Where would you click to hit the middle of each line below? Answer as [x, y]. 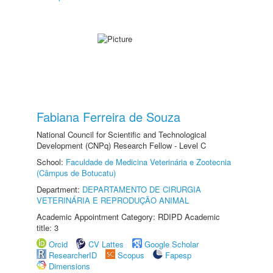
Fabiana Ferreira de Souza [108, 117]
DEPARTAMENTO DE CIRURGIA [142, 189]
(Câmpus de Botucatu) [76, 173]
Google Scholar [172, 244]
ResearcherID [74, 255]
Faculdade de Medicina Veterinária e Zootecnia [148, 162]
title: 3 [48, 228]
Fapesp [178, 255]
